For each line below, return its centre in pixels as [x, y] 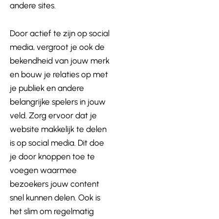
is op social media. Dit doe [57, 143]
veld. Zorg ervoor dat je [53, 116]
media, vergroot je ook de [57, 47]
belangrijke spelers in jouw [58, 102]
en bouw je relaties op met [59, 75]
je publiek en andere [47, 88]
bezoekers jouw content [55, 184]
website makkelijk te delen [58, 129]
